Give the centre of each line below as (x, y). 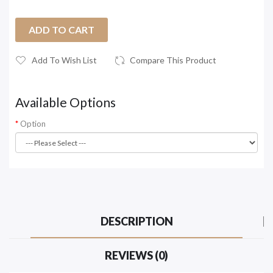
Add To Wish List (64, 60)
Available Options (66, 102)
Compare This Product (173, 60)
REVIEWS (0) (136, 256)
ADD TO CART (62, 30)
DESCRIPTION (136, 222)
